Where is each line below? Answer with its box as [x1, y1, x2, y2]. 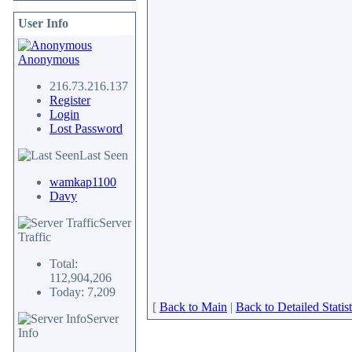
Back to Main [159, 300, 227, 313]
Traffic [18, 230, 51, 244]
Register [49, 93, 90, 107]
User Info [18, 16, 68, 30]
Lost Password [49, 122, 123, 135]
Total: [49, 257, 78, 270]
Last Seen [79, 148, 128, 162]
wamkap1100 [49, 175, 116, 189]
